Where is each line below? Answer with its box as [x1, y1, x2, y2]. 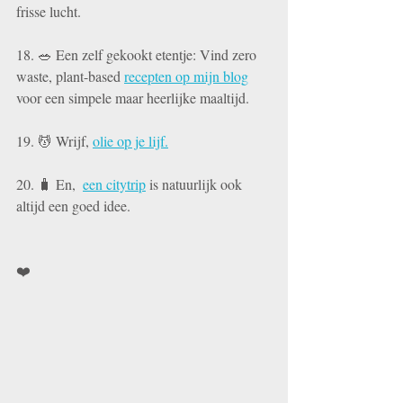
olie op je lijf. [93, 130, 168, 150]
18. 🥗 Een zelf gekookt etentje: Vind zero [16, 44, 260, 64]
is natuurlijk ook [146, 174, 246, 193]
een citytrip [83, 174, 146, 193]
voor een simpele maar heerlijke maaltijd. [16, 87, 249, 107]
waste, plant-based [16, 66, 124, 85]
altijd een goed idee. [16, 195, 134, 215]
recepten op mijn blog [124, 66, 248, 85]
